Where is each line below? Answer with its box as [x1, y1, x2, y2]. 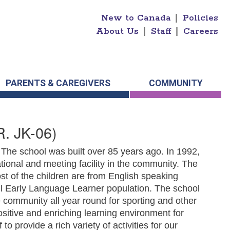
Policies [183, 12, 219, 24]
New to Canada [101, 12, 171, 24]
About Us [96, 26, 139, 37]
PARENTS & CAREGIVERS [5, 78, 110, 89]
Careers [183, 26, 219, 37]
